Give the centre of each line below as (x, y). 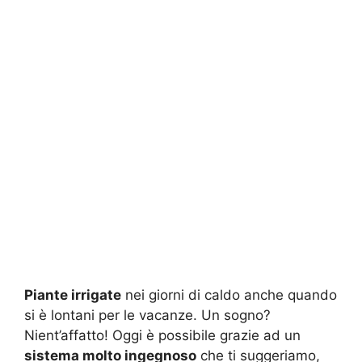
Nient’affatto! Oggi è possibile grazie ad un (162, 335)
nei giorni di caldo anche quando (229, 295)
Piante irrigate (73, 295)
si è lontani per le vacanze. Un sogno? (147, 315)
